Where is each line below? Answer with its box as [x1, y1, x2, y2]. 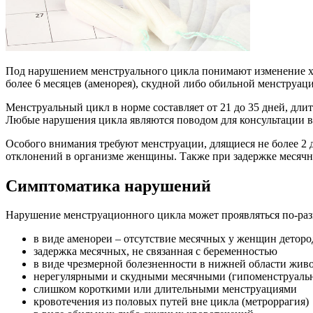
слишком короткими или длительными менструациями [34, 283, 297, 296]
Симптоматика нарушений [6, 176, 211, 195]
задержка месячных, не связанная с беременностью [34, 245, 277, 258]
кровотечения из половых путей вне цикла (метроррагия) [34, 296, 309, 308]
